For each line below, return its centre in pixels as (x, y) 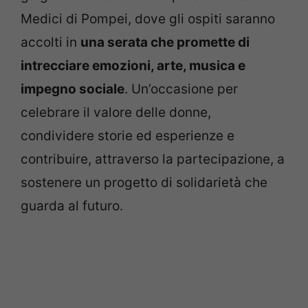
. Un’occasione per (181, 89)
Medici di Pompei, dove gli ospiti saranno (148, 19)
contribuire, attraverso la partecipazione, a (153, 159)
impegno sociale (73, 89)
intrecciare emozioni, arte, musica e (133, 66)
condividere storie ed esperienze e (128, 136)
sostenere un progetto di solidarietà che (144, 183)
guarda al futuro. (72, 206)
